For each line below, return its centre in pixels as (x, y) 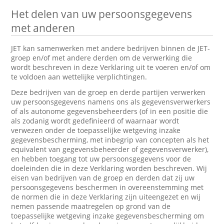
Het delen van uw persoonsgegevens (102, 14)
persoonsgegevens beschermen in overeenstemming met (107, 187)
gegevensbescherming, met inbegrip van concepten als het (110, 140)
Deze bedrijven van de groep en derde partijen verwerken (108, 92)
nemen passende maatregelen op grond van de (91, 206)
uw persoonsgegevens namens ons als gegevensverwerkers (111, 102)
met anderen (43, 28)
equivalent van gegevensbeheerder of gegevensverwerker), (110, 149)
